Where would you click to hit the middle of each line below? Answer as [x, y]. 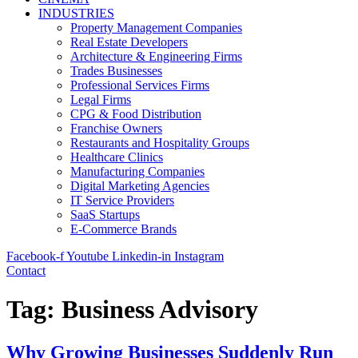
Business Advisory [160, 310]
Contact [26, 270]
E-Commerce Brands [123, 229]
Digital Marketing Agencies [140, 186]
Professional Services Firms [140, 85]
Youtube [88, 256]
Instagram [199, 256]
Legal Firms [101, 99]
